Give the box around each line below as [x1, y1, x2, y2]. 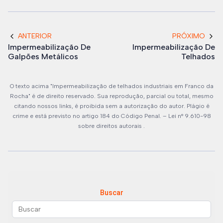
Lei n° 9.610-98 [168, 112, 211, 119]
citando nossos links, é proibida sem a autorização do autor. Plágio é [13, 103, 210, 110]
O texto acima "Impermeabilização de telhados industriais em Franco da [9, 83, 214, 90]
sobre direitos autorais [78, 122, 143, 129]
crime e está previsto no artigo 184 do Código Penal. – [12, 112, 168, 119]
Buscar [100, 189, 123, 197]
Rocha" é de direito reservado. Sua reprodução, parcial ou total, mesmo [9, 93, 214, 100]
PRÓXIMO [172, 32, 205, 40]
